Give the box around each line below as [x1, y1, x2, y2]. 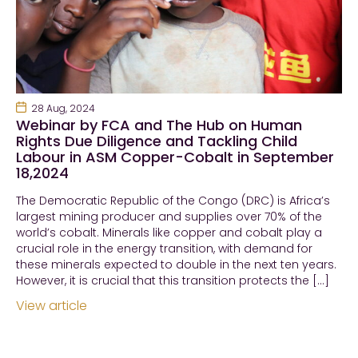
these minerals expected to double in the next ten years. [16, 257, 336, 273]
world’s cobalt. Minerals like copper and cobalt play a [16, 225, 322, 241]
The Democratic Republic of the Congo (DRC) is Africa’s [16, 193, 330, 209]
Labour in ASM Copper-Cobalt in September [16, 147, 334, 168]
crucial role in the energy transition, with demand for [16, 241, 312, 257]
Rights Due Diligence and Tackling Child [16, 131, 297, 152]
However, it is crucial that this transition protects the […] [16, 272, 329, 289]
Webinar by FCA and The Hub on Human [16, 115, 302, 136]
